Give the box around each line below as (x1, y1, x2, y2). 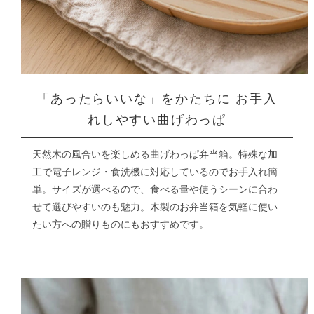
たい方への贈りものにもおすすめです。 (32, 217, 209, 230)
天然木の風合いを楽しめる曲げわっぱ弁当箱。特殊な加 (32, 147, 278, 160)
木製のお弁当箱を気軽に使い (149, 200, 278, 212)
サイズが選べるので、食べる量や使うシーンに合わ (51, 182, 278, 195)
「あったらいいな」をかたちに (36, 90, 231, 106)
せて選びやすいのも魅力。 (32, 200, 150, 212)
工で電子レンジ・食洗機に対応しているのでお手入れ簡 (32, 165, 278, 177)
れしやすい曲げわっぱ (87, 111, 226, 127)
